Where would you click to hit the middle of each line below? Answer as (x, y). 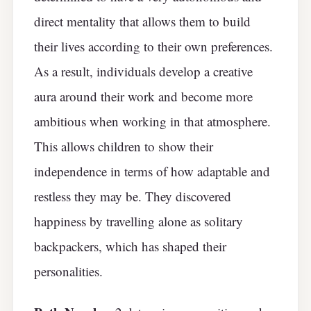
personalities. (68, 271)
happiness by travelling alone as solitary (138, 221)
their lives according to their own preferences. (153, 46)
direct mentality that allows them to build (142, 21)
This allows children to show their (124, 146)
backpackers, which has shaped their (130, 246)
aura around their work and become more (143, 96)
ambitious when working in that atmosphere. (152, 121)
